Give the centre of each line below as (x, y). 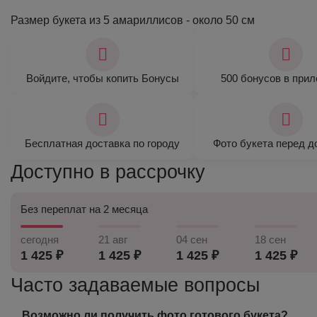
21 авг (113, 240)
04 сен (192, 240)
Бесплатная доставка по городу (102, 143)
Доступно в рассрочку (108, 172)
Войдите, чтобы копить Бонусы (102, 78)
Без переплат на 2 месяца (84, 209)
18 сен (270, 240)
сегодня (40, 240)
